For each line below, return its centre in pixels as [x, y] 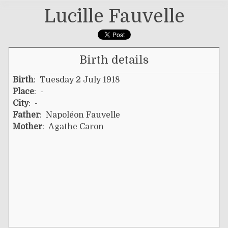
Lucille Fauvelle [114, 16]
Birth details [114, 60]
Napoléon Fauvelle [83, 115]
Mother [27, 126]
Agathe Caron [76, 126]
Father [26, 115]
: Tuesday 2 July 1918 [77, 80]
